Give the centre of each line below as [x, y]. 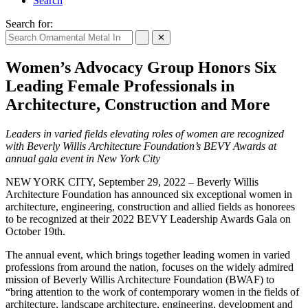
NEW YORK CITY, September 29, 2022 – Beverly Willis [132, 181]
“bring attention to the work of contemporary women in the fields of [152, 291]
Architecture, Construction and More [138, 104]
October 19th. [35, 231]
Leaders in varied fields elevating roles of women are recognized [145, 133]
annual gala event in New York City [83, 158]
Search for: [29, 24]
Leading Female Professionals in [120, 86]
